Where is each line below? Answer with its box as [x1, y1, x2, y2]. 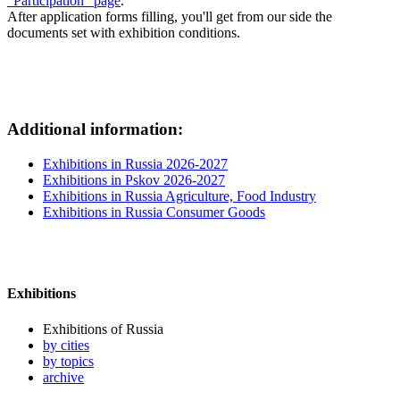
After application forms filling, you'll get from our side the [7, 8, 332, 24]
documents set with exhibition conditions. [7, 24, 240, 40]
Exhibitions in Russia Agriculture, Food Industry [43, 188, 316, 204]
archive [43, 369, 84, 385]
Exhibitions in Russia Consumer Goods [43, 204, 265, 221]
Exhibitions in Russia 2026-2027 [43, 156, 228, 172]
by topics [43, 353, 94, 369]
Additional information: [7, 120, 183, 139]
